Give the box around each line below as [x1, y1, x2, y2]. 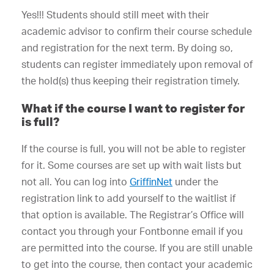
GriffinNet [130, 176, 172, 188]
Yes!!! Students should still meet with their [21, 9, 209, 21]
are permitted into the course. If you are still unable [21, 242, 253, 254]
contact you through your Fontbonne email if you [21, 225, 243, 237]
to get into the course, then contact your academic [21, 258, 253, 270]
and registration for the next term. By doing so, [21, 42, 233, 54]
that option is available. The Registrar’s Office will [21, 209, 244, 221]
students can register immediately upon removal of [21, 58, 253, 70]
